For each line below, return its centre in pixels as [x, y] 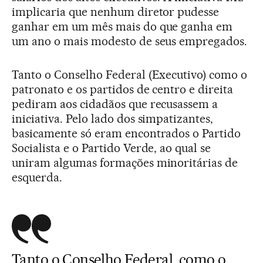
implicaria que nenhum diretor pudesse [116, 11]
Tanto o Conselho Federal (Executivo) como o [130, 74]
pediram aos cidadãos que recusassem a [115, 104]
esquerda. [37, 177]
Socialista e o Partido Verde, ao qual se [112, 148]
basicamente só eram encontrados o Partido [127, 133]
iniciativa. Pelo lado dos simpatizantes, [113, 118]
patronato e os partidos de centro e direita [123, 89]
